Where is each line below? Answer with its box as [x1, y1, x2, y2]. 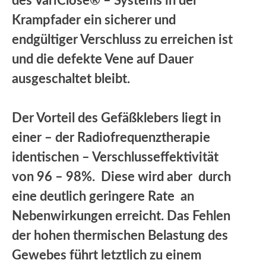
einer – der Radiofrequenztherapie [12, 131, 210, 144]
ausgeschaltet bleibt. [12, 72, 130, 85]
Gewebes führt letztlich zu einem [12, 248, 201, 262]
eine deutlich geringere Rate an [12, 189, 194, 203]
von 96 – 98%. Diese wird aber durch [12, 170, 231, 183]
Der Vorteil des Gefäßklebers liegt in [12, 111, 221, 125]
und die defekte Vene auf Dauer [12, 52, 194, 66]
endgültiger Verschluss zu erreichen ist [12, 33, 233, 46]
